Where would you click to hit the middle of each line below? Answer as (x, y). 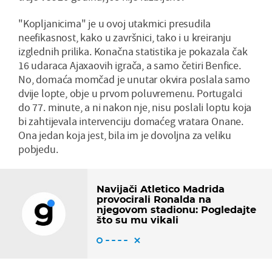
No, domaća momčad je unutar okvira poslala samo (134, 79)
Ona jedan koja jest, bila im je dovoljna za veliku (125, 135)
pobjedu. (38, 149)
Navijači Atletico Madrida (161, 189)
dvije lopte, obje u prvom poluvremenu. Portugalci (131, 93)
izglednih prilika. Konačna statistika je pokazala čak (133, 51)
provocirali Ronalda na (154, 199)
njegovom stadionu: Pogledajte (176, 209)
